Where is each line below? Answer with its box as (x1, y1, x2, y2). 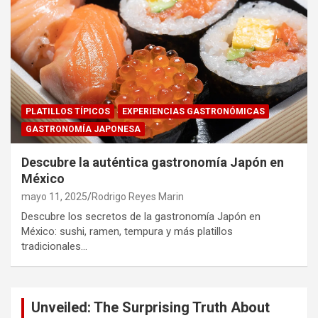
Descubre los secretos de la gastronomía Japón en (21, 210, 261, 224)
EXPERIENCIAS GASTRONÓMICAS (122, 106, 265, 117)
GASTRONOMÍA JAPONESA (26, 124, 141, 135)
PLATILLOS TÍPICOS (26, 106, 110, 117)
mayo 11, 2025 (21, 191, 87, 203)
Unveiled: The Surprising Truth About (31, 299, 270, 317)
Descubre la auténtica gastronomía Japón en (21, 155, 284, 170)
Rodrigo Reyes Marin (92, 191, 184, 203)
